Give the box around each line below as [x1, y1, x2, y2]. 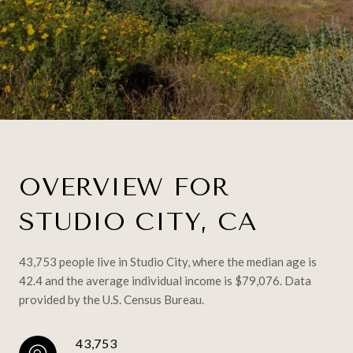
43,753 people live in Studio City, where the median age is [19, 255, 317, 269]
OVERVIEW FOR [19, 173, 230, 202]
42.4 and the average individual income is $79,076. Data [19, 273, 311, 288]
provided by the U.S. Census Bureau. [19, 292, 204, 307]
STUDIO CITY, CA [19, 207, 257, 236]
